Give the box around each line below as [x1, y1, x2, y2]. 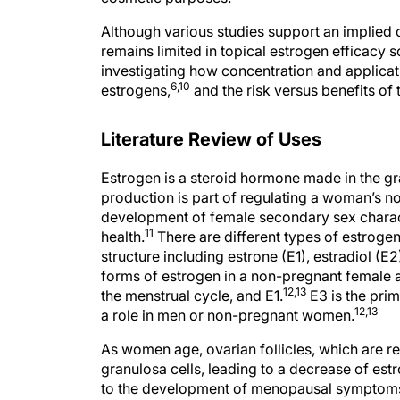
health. [101, 228, 145, 246]
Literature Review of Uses [101, 129, 321, 150]
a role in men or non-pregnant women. [101, 306, 354, 324]
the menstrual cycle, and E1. [101, 287, 283, 304]
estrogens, [101, 81, 171, 99]
